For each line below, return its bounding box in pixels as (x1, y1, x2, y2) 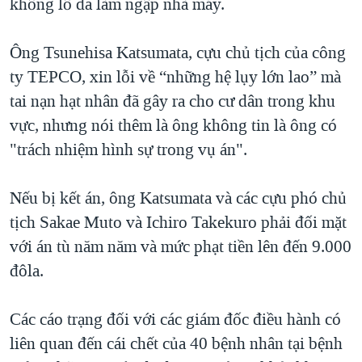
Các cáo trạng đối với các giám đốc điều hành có (10, 308, 341, 331)
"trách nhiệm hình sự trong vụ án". (10, 138, 247, 162)
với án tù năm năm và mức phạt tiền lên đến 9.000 (10, 235, 351, 259)
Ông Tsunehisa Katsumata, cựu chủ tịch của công (10, 41, 346, 65)
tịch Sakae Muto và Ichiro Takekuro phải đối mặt (10, 211, 347, 234)
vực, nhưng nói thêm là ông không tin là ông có (10, 114, 337, 137)
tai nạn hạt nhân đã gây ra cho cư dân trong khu (10, 90, 335, 113)
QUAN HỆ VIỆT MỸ (32, 14, 132, 27)
